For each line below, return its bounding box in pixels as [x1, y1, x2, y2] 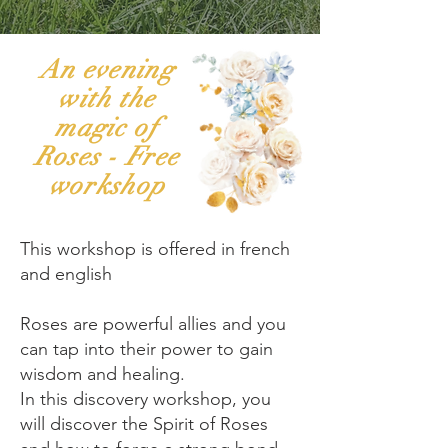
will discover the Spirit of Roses [20, 412, 268, 435]
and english [20, 262, 117, 285]
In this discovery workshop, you [20, 387, 271, 410]
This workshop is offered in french [20, 237, 290, 260]
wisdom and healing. [20, 362, 190, 385]
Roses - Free [34, 140, 180, 173]
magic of [55, 111, 159, 144]
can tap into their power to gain [20, 337, 273, 360]
